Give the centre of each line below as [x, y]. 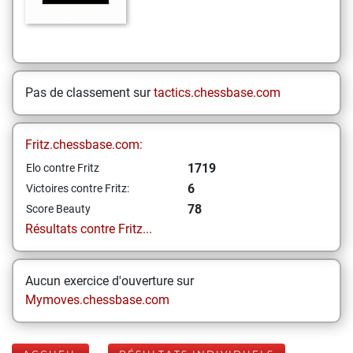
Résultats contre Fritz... [89, 229]
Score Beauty [58, 209]
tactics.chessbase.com [217, 93]
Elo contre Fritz [63, 168]
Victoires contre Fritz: [78, 188]
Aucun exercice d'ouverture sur [110, 281]
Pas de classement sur [89, 93]
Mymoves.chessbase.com [97, 300]
